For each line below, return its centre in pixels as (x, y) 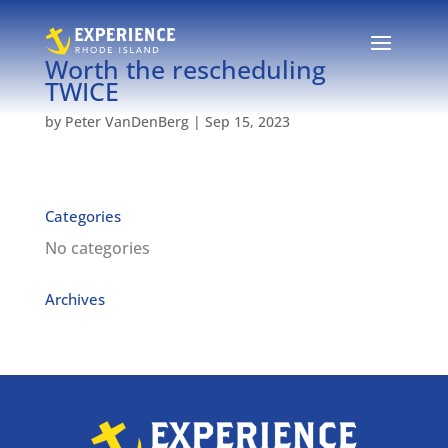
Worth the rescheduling (185, 69)
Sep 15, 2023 (247, 121)
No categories (97, 248)
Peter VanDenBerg (126, 121)
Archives (74, 299)
